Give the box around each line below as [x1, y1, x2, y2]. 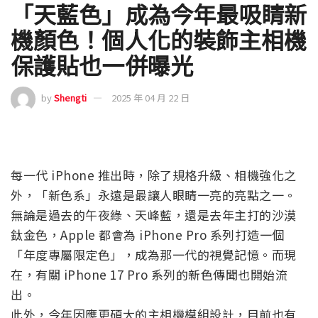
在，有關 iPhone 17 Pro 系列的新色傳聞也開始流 [11, 265, 287, 283]
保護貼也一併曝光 [11, 48, 193, 81]
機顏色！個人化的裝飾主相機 [11, 22, 307, 55]
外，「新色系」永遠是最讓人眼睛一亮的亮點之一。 [11, 185, 297, 204]
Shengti [54, 90, 87, 104]
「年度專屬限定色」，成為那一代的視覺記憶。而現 [11, 245, 297, 263]
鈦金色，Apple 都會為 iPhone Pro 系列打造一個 [11, 225, 285, 243]
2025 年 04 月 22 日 [111, 90, 190, 104]
